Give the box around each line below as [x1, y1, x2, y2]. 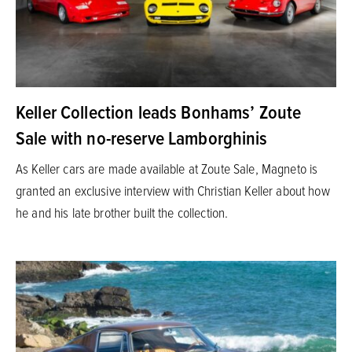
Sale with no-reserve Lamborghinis [16, 123, 268, 151]
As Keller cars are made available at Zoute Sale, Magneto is [16, 158, 318, 178]
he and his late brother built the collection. [16, 202, 229, 222]
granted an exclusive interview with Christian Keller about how [16, 180, 330, 200]
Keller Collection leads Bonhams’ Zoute [16, 97, 302, 125]
